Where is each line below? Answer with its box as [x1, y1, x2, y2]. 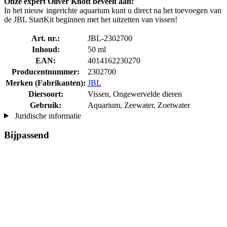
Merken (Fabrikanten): [6, 78, 86, 87]
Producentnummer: [12, 67, 80, 76]
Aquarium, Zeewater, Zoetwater [88, 100, 190, 109]
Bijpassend [4, 130, 49, 141]
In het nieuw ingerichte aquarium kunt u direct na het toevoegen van [4, 6, 221, 15]
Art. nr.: [31, 33, 60, 43]
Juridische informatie [12, 111, 81, 120]
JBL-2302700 [88, 33, 132, 43]
